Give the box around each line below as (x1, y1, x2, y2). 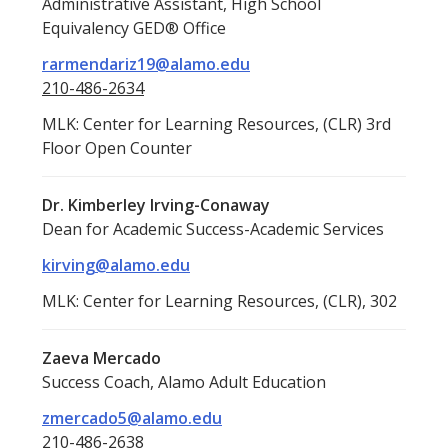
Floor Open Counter (42, 136, 192, 159)
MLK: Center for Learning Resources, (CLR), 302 (42, 289, 397, 312)
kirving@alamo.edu (42, 253, 190, 276)
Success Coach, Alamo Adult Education (42, 370, 326, 393)
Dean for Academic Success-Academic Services (42, 217, 384, 240)
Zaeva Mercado (42, 346, 161, 369)
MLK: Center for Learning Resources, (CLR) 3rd (42, 112, 391, 135)
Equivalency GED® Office (42, 16, 226, 39)
